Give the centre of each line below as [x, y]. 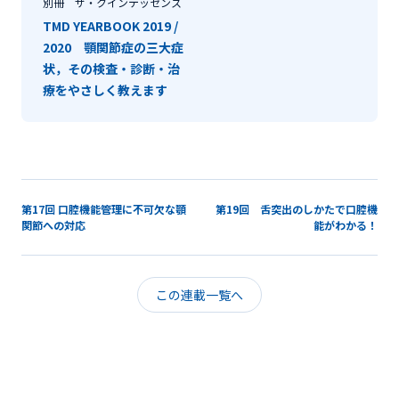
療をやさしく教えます [105, 90]
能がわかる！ [346, 224]
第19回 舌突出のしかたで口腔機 [297, 208]
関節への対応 [53, 224]
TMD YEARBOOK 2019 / [110, 25]
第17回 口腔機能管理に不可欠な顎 [104, 208]
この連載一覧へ [199, 294]
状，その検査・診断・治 [111, 68]
